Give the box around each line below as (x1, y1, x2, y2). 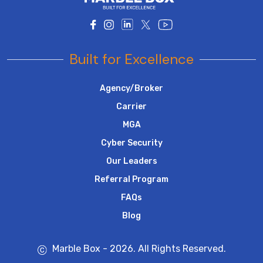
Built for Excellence (69, 50, 194, 69)
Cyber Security (100, 138, 163, 149)
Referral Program (95, 174, 168, 185)
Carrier (116, 102, 147, 112)
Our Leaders (106, 156, 157, 167)
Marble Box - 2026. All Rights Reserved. (49, 243, 226, 255)
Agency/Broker (100, 83, 163, 94)
